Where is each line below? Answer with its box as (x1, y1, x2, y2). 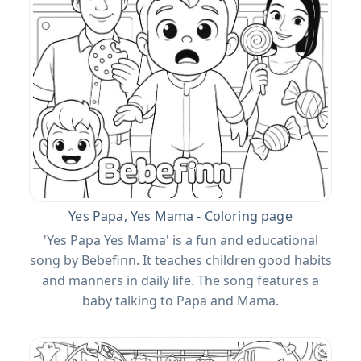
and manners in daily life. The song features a (42, 271, 319, 289)
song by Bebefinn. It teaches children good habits (29, 251, 332, 269)
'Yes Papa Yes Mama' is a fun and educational (43, 230, 318, 249)
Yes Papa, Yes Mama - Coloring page (68, 206, 293, 225)
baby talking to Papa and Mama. (82, 291, 279, 309)
